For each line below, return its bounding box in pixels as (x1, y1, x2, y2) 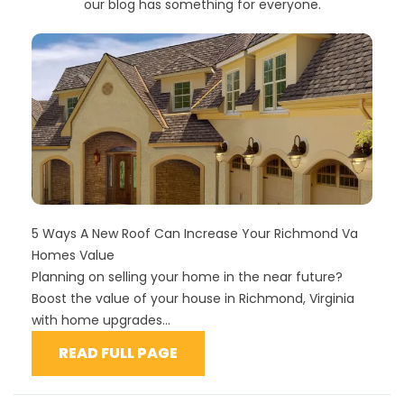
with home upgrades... (32, 311, 170, 330)
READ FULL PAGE (59, 343, 178, 364)
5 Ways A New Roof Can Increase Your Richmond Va (32, 225, 358, 243)
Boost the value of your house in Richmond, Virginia (32, 289, 354, 308)
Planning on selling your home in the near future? (32, 268, 343, 287)
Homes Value (32, 246, 115, 265)
